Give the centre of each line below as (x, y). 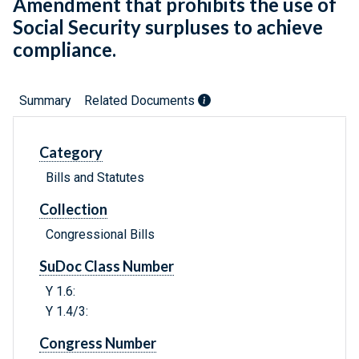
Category (71, 153)
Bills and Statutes (95, 178)
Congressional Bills (100, 235)
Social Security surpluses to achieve (168, 27)
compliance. (65, 50)
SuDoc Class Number (107, 266)
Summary (45, 101)
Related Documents (141, 101)
